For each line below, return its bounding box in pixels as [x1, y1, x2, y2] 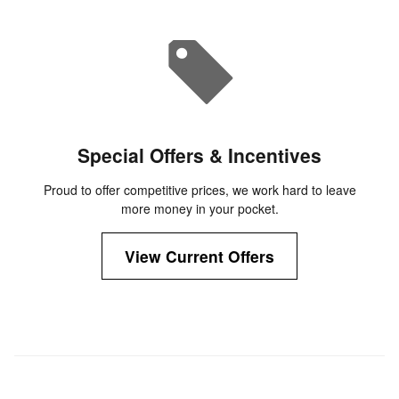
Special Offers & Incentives [77, 142, 322, 169]
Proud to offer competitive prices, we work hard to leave [43, 181, 356, 199]
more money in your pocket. [120, 199, 279, 218]
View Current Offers [125, 245, 274, 268]
